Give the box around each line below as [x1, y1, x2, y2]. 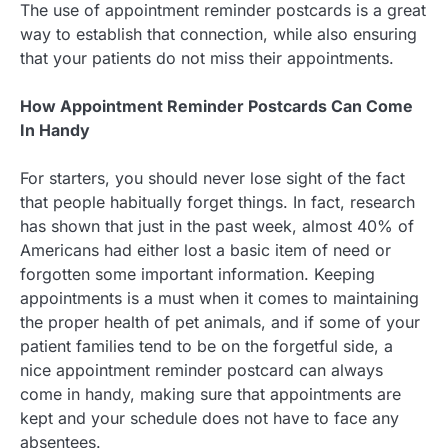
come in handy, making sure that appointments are [20, 384, 401, 405]
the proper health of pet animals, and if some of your [20, 312, 420, 333]
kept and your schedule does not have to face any [20, 408, 399, 429]
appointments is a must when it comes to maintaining [20, 288, 419, 309]
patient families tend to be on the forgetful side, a [20, 336, 393, 357]
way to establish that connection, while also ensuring [20, 24, 417, 45]
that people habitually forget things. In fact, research [20, 192, 415, 213]
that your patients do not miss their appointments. [20, 48, 394, 69]
